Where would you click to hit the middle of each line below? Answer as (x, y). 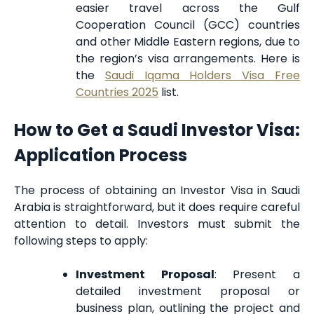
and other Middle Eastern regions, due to (188, 42)
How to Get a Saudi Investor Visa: (157, 130)
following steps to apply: (81, 240)
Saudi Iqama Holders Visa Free (203, 76)
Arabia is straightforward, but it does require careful (157, 207)
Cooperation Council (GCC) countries (188, 25)
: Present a (257, 274)
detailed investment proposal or (188, 291)
